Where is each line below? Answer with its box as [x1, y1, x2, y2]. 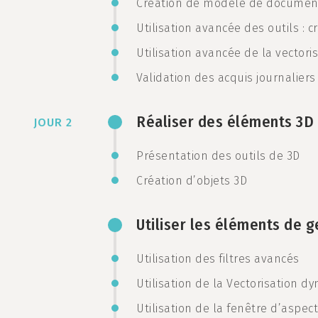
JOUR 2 [33, 116, 72, 129]
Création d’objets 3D [136, 174, 247, 187]
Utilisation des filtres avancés [136, 252, 300, 265]
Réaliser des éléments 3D [136, 112, 314, 131]
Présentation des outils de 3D [136, 149, 300, 163]
